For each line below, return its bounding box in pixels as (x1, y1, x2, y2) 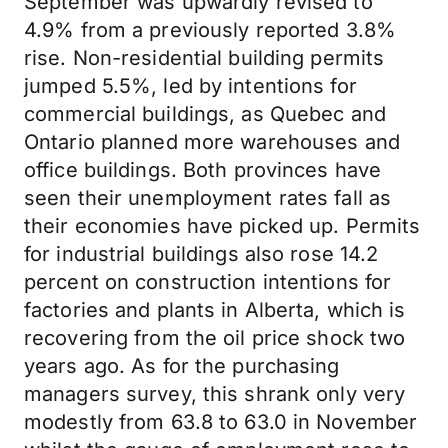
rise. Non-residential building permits (24, 46, 385, 70)
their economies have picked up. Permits (24, 214, 421, 238)
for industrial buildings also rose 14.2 (24, 242, 379, 266)
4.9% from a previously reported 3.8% (24, 18, 397, 42)
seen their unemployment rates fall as (24, 186, 392, 210)
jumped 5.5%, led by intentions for (24, 74, 357, 98)
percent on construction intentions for (24, 270, 392, 294)
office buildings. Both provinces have (24, 158, 382, 182)
